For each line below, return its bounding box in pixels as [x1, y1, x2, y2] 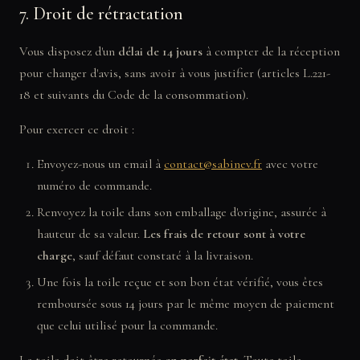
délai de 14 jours [118, 43, 202, 59]
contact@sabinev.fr [164, 156, 262, 172]
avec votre [262, 156, 318, 172]
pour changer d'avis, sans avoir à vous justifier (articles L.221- [19, 65, 330, 81]
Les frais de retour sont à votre [143, 226, 305, 242]
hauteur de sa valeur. [37, 226, 143, 242]
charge [37, 247, 72, 264]
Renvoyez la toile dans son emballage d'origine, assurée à [37, 204, 326, 220]
